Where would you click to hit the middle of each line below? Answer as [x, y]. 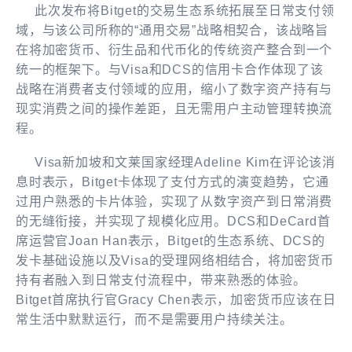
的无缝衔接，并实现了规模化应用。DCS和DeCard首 [173, 221]
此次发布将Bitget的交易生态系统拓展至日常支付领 [175, 10]
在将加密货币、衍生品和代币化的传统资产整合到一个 [174, 49]
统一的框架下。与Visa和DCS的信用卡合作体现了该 [170, 69]
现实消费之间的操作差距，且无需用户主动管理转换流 [174, 108]
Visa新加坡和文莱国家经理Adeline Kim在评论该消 [176, 162]
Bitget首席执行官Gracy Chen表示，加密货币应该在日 [176, 299]
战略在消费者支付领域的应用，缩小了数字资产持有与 [174, 89]
